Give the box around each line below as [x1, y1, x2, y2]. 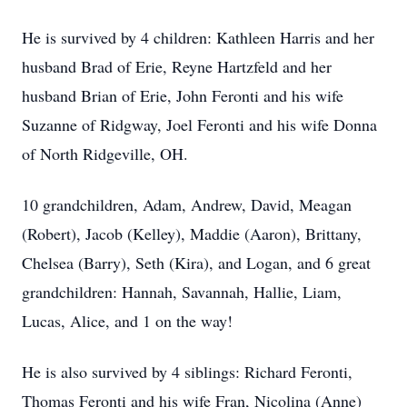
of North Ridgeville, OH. [22, 143, 188, 164]
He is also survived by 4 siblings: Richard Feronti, [22, 361, 352, 382]
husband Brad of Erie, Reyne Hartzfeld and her [22, 55, 332, 77]
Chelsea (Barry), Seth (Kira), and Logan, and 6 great [22, 252, 371, 273]
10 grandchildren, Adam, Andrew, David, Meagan [22, 194, 352, 215]
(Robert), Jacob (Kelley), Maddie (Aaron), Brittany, [22, 223, 362, 244]
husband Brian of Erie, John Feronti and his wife [22, 84, 343, 106]
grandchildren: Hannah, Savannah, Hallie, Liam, [22, 281, 342, 303]
